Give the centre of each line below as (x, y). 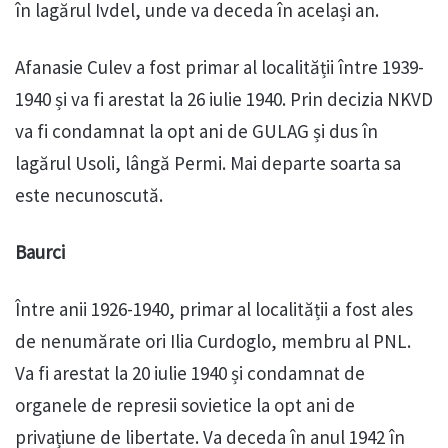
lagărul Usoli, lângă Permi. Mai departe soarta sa (208, 163)
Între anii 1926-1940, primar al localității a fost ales (214, 309)
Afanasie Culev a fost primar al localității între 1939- (219, 67)
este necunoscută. (89, 195)
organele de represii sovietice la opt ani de (185, 405)
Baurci (40, 252)
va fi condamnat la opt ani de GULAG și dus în (196, 131)
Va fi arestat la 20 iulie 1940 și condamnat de (190, 373)
